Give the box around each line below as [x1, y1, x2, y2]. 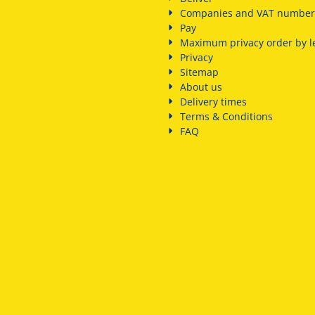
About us [180, 80, 223, 94]
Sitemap [180, 65, 219, 79]
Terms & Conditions [180, 110, 274, 123]
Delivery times [180, 95, 247, 108]
